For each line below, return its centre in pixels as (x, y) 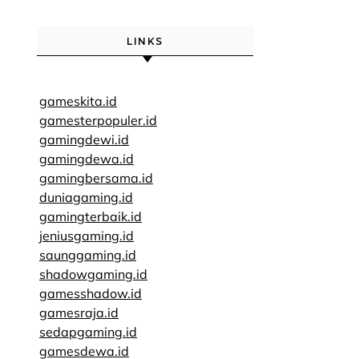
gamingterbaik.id (91, 216)
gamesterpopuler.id (98, 120)
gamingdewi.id (84, 139)
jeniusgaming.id (87, 236)
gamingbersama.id (96, 178)
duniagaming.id (86, 197)
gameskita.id (78, 101)
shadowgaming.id (93, 274)
